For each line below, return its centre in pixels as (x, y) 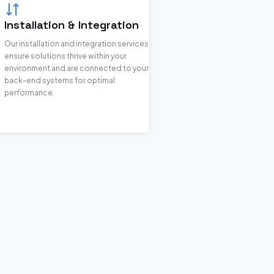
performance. (30, 93)
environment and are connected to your (76, 68)
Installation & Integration (72, 25)
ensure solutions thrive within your (65, 56)
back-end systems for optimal (60, 81)
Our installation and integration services (76, 44)
